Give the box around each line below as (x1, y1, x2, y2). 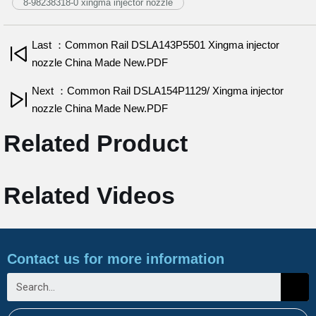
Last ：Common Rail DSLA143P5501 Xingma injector (32, 39, 279, 51)
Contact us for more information (7, 251, 224, 267)
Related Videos (4, 182, 175, 209)
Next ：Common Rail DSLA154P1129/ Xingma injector (32, 85, 284, 97)
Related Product (4, 130, 188, 157)
